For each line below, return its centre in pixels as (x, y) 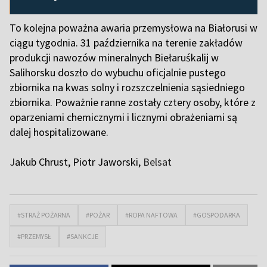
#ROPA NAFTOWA (151, 215)
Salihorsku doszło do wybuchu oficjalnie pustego (118, 72)
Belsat (157, 162)
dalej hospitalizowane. (59, 132)
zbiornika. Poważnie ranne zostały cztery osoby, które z (133, 102)
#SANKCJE (83, 236)
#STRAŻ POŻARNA (44, 215)
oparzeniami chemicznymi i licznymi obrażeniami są (123, 117)
